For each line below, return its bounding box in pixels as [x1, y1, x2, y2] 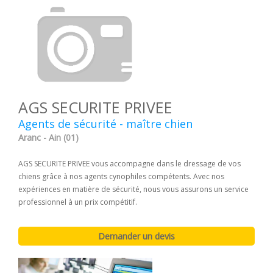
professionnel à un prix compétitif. [18, 197, 137, 208]
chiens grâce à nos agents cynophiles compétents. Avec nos [18, 171, 224, 182]
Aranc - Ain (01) [18, 132, 79, 144]
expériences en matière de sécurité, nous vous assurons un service [18, 184, 249, 195]
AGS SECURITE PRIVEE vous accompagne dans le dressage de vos [18, 158, 241, 169]
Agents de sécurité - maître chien [18, 116, 193, 132]
